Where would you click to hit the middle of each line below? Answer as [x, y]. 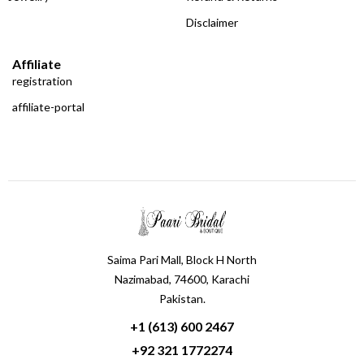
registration [42, 80]
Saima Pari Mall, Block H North [182, 259]
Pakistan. [182, 298]
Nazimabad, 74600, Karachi [182, 279]
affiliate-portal [48, 106]
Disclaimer [212, 22]
